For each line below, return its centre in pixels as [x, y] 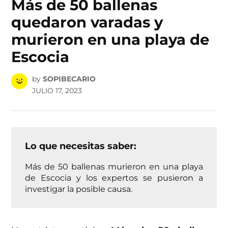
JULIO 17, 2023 [57, 90]
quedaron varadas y [87, 22]
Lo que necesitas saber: [81, 146]
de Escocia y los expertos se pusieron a [114, 177]
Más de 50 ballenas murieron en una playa [114, 166]
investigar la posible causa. [79, 189]
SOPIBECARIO [69, 79]
